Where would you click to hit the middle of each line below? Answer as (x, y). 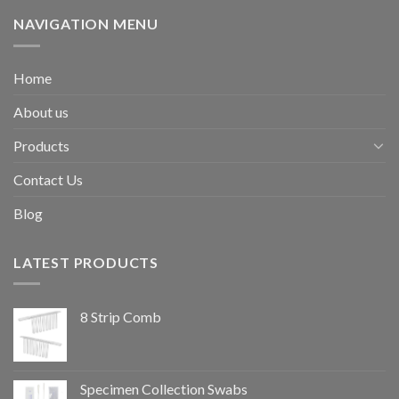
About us (41, 111)
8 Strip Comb (121, 317)
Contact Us (48, 179)
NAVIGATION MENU (86, 24)
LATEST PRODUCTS (86, 262)
